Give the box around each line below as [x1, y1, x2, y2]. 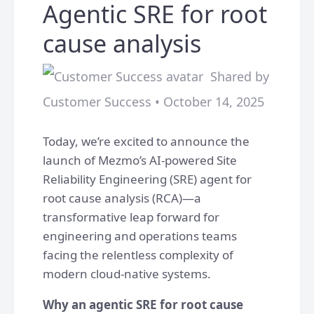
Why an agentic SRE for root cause [43, 296, 243, 313]
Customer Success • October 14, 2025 [43, 93, 264, 110]
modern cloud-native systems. [43, 266, 211, 282]
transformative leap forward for [43, 209, 219, 225]
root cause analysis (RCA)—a [43, 190, 201, 206]
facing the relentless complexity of [43, 247, 233, 263]
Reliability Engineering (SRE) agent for [43, 171, 252, 187]
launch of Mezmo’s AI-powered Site [43, 152, 237, 168]
